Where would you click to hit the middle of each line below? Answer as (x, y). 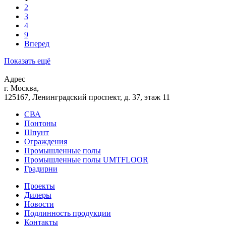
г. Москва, (21, 88)
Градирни (41, 168)
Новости (39, 204)
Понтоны (40, 123)
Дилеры (38, 195)
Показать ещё (27, 61)
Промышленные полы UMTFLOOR (86, 159)
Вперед (37, 43)
